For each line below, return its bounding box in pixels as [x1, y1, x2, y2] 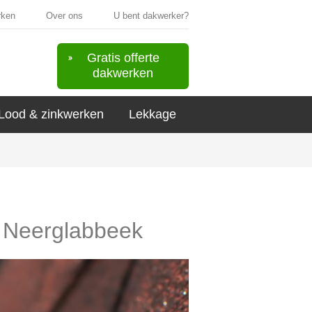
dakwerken [93, 66, 153, 80]
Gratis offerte [86, 51, 159, 65]
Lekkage [129, 107, 176, 121]
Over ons [46, 10, 83, 21]
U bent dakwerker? [114, 10, 189, 21]
